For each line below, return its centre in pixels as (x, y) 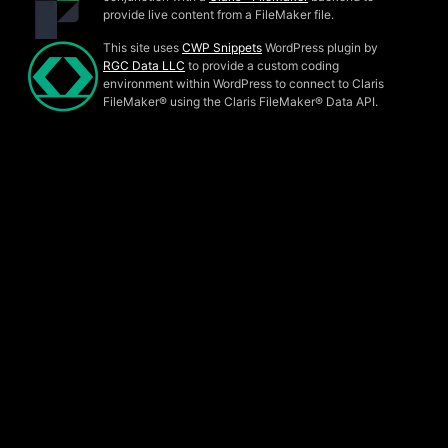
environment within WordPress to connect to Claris (244, 84)
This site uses (143, 48)
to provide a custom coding (262, 66)
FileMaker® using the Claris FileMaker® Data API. (242, 102)
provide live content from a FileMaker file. (219, 15)
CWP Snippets (222, 48)
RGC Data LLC (144, 66)
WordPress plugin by (320, 48)
